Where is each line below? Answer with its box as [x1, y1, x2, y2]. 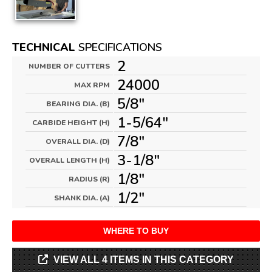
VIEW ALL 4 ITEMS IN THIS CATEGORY [53, 254, 234, 265]
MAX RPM [74, 80, 110, 90]
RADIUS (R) [69, 174, 110, 184]
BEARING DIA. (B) [46, 99, 110, 109]
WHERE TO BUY [103, 226, 169, 236]
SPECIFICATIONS [75, 40, 162, 55]
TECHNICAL [12, 40, 75, 55]
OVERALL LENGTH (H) [29, 155, 110, 165]
